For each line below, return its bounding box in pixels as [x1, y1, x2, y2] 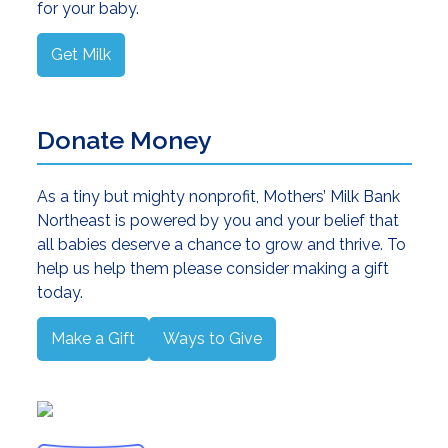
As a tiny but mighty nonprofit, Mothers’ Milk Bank [36, 186, 400, 206]
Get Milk [50, 44, 111, 64]
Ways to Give [162, 328, 262, 348]
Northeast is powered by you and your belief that [36, 210, 399, 230]
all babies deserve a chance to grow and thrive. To [36, 234, 406, 254]
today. [36, 282, 83, 302]
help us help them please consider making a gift [36, 258, 389, 278]
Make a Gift [50, 328, 135, 348]
